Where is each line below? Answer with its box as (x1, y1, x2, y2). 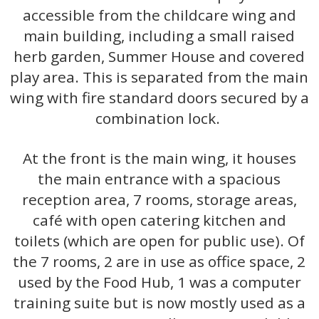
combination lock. (95, 108, 224, 128)
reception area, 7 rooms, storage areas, (21, 189, 297, 209)
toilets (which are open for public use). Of (14, 230, 305, 251)
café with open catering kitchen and (32, 209, 286, 230)
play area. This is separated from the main (10, 66, 309, 87)
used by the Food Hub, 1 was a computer (17, 271, 301, 292)
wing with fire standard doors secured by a (9, 87, 309, 108)
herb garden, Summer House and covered (14, 46, 305, 66)
